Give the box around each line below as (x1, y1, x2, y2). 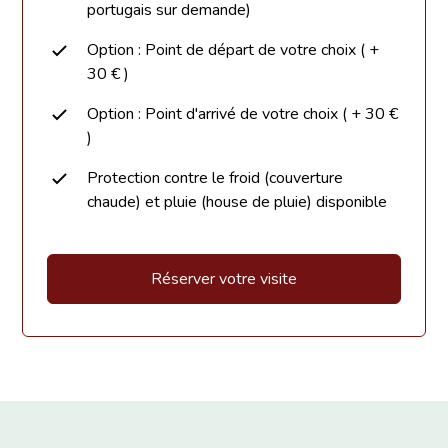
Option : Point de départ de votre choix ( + (87, 39, 380, 62)
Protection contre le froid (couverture (87, 167, 344, 190)
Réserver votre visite (151, 268, 297, 291)
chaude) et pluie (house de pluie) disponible (87, 191, 388, 214)
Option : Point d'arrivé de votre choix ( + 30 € (87, 103, 399, 126)
